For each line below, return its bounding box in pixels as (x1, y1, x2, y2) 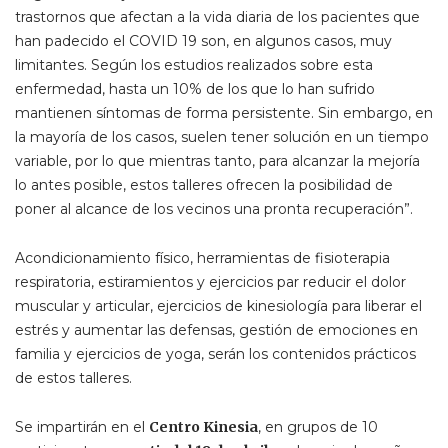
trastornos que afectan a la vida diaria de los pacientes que (15, 7, 420, 26)
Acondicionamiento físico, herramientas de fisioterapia (15, 248, 390, 267)
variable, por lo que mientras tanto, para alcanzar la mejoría (15, 151, 420, 170)
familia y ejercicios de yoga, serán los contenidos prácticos (15, 344, 416, 363)
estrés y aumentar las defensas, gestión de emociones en (15, 320, 418, 339)
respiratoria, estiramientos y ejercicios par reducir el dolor (15, 272, 406, 291)
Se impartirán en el (15, 417, 149, 436)
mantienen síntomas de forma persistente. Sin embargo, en (15, 103, 433, 122)
